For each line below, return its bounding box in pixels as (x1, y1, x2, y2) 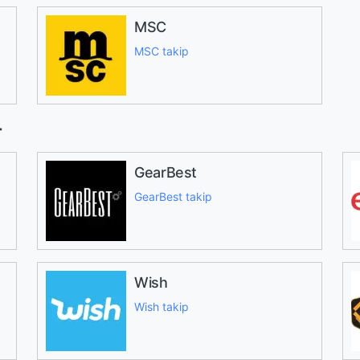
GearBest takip (133, 190, 212, 203)
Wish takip (133, 300, 189, 313)
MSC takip (133, 44, 189, 58)
